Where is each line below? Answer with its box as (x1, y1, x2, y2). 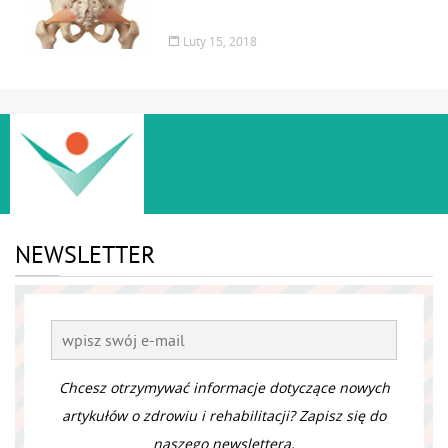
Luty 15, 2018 (182, 32, 257, 49)
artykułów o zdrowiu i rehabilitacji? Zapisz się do (62, 405, 386, 425)
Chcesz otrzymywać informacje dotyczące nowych (58, 377, 390, 397)
